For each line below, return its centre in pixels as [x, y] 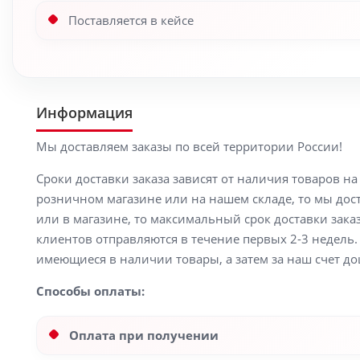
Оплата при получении [144, 335]
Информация [84, 112]
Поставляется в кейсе [131, 20]
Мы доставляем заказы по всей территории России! [189, 146]
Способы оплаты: [90, 291]
